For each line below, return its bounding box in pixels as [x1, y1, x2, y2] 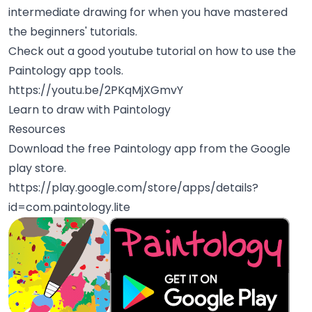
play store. [8, 160, 66, 177]
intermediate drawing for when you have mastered [8, 4, 288, 21]
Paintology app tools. [8, 63, 123, 79]
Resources [8, 121, 65, 138]
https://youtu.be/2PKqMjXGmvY [8, 82, 183, 99]
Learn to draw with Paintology [8, 102, 171, 118]
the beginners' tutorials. [8, 24, 137, 40]
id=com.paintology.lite [8, 199, 130, 216]
